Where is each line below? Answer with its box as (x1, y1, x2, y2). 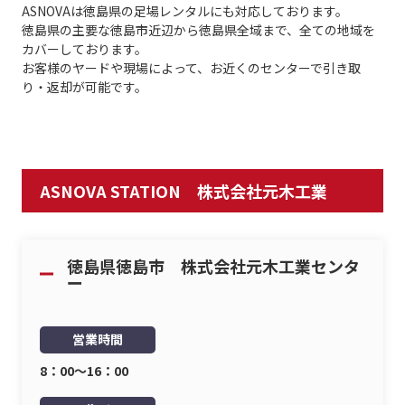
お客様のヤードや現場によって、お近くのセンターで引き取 (21, 59, 361, 77)
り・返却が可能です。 (21, 78, 147, 96)
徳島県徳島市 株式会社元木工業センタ (66, 254, 360, 278)
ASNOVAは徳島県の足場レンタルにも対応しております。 (21, 2, 348, 20)
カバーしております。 (21, 40, 147, 58)
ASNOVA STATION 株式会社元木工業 (39, 179, 327, 202)
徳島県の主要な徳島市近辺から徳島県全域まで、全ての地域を (21, 21, 375, 39)
